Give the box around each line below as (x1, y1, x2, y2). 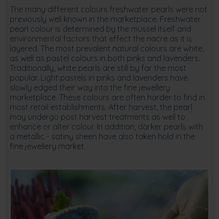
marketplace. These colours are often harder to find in (10, 92, 205, 102)
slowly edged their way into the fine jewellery (10, 83, 170, 92)
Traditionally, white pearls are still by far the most (10, 63, 186, 73)
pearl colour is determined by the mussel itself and (10, 24, 191, 34)
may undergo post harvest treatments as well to (10, 112, 185, 122)
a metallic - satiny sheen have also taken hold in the (10, 131, 195, 141)
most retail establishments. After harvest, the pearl (10, 102, 192, 112)
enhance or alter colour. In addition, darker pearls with (10, 122, 203, 131)
